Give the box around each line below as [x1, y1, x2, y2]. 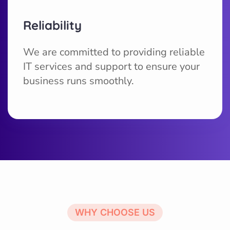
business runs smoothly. [23, 73, 134, 88]
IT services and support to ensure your [23, 59, 200, 73]
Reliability [23, 17, 82, 33]
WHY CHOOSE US [75, 206, 155, 218]
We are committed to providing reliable [23, 45, 205, 59]
